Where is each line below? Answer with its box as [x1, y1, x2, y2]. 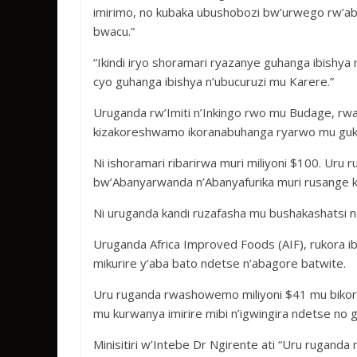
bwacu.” [93, 23, 135, 39]
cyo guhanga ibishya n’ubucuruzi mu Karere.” [93, 73, 334, 89]
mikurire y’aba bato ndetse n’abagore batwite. [93, 255, 346, 271]
